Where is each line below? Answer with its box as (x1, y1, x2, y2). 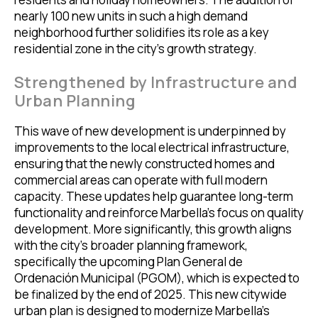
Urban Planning (14, 89, 136, 111)
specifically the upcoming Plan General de (14, 253, 243, 270)
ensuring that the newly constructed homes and (14, 155, 275, 172)
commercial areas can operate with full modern (14, 171, 268, 188)
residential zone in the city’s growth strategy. (14, 40, 257, 57)
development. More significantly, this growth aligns (14, 220, 292, 237)
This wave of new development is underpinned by (14, 122, 286, 139)
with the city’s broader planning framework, (14, 236, 248, 253)
